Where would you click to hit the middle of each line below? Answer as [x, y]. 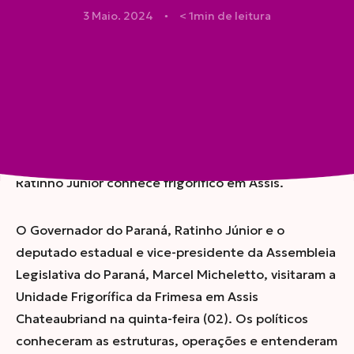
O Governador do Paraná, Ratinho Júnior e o [150, 230]
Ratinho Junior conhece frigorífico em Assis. [150, 183]
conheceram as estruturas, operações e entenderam [177, 341]
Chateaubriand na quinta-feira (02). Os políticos [162, 318]
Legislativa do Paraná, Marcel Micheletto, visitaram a [176, 274]
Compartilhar [121, 110]
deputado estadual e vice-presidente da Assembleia [176, 252]
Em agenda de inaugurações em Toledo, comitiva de [176, 160]
